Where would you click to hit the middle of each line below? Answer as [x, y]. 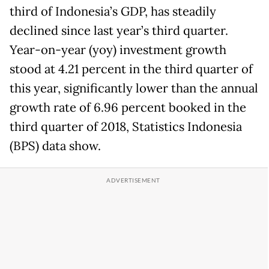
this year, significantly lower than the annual [134, 88]
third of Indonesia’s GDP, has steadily [113, 11]
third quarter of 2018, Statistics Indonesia [126, 126]
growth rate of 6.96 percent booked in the [128, 107]
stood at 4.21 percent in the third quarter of [131, 69]
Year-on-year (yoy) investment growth [118, 50]
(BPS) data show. [55, 146]
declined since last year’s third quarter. [119, 30]
